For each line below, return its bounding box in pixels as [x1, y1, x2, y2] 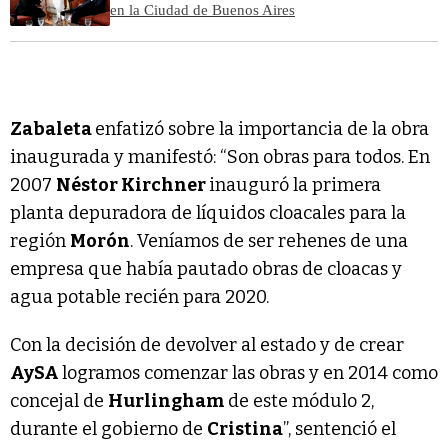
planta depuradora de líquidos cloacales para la [10, 201, 406, 224]
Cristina [207, 417, 283, 440]
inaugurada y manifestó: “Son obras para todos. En [10, 145, 430, 168]
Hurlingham [108, 389, 228, 412]
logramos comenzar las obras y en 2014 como [62, 361, 438, 384]
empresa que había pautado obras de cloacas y [10, 257, 402, 280]
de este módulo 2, [228, 389, 374, 412]
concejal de [10, 389, 108, 412]
